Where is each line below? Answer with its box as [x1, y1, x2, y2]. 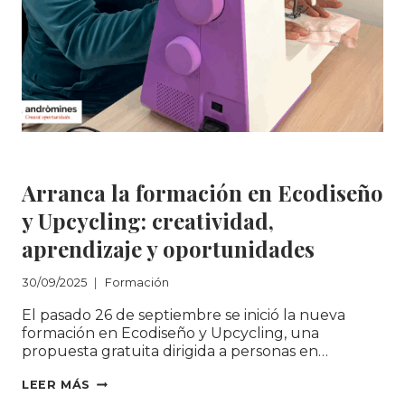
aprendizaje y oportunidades [22, 233, 315, 263]
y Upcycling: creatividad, [22, 205, 274, 235]
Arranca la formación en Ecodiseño [22, 177, 383, 207]
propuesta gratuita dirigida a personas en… [22, 343, 328, 361]
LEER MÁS [22, 378, 91, 392]
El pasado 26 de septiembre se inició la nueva [22, 306, 345, 325]
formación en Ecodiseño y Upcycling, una [22, 325, 319, 343]
